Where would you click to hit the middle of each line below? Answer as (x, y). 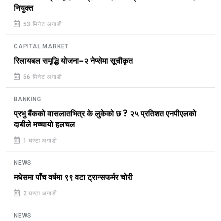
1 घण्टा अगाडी (39, 141)
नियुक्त (23, 9)
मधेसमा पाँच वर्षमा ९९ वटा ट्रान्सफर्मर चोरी (73, 178)
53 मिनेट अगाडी (41, 24)
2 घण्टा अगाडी (39, 194)
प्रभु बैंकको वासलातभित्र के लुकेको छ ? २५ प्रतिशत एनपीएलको (105, 114)
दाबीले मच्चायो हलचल (44, 125)
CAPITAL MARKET (41, 47)
